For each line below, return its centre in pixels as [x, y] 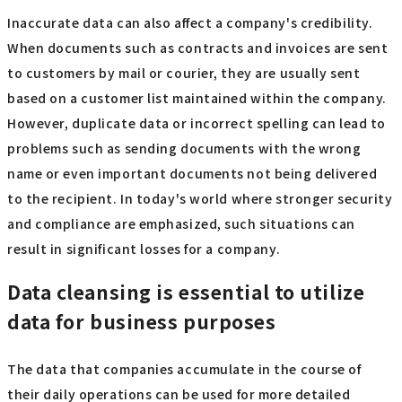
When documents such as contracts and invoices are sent [198, 48]
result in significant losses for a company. [144, 249]
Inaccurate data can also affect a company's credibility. [190, 23]
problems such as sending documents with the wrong [184, 149]
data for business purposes [142, 321]
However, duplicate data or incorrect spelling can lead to [197, 123]
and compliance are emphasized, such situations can [181, 224]
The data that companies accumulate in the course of [184, 369]
